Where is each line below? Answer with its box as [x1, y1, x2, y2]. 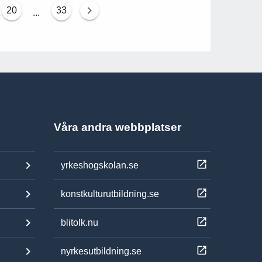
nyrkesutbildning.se [61, 246, 142, 256]
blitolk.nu [61, 217, 98, 227]
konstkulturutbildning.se [61, 188, 159, 199]
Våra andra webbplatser [54, 120, 181, 133]
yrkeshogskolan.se [61, 160, 139, 170]
